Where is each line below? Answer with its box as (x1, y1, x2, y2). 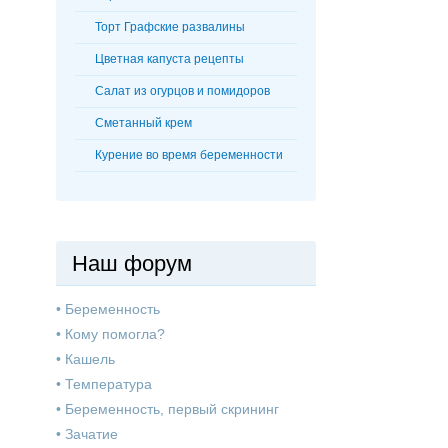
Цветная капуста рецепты (95, 52, 244, 67)
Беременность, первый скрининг (65, 401, 279, 418)
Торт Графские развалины (95, 20, 245, 35)
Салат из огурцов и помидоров (95, 84, 270, 99)
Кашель (65, 351, 115, 368)
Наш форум (72, 251, 192, 277)
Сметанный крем (95, 116, 192, 131)
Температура (65, 376, 152, 393)
